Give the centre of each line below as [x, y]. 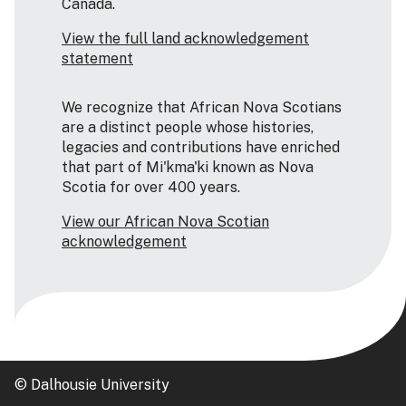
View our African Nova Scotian [165, 222]
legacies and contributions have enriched [201, 148]
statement [97, 59]
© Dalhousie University [92, 385]
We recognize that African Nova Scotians [202, 108]
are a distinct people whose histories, [188, 128]
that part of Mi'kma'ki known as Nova [188, 168]
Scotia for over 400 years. [151, 188]
